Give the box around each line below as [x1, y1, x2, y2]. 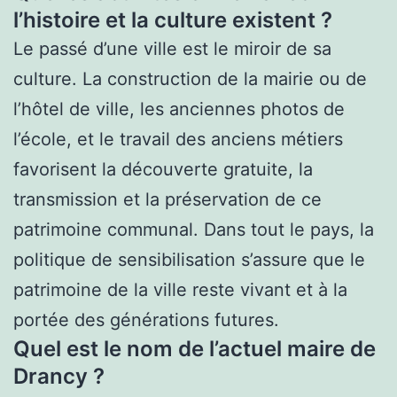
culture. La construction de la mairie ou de [13, 67, 367, 90]
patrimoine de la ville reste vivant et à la [13, 278, 347, 300]
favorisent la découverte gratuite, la [13, 158, 313, 180]
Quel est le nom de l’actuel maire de [13, 335, 376, 362]
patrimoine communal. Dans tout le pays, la [13, 218, 374, 240]
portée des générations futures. [13, 308, 279, 331]
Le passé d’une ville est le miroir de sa [13, 37, 331, 59]
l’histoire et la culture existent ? [13, 6, 332, 33]
